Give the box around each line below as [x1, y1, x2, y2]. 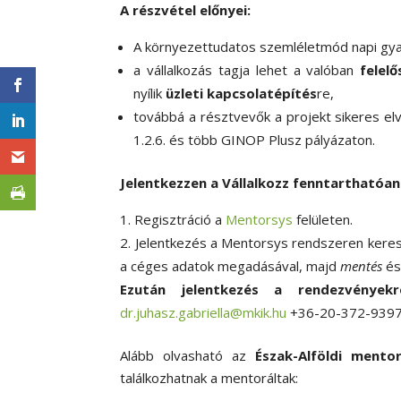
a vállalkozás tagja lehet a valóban [133, 61, 361, 80]
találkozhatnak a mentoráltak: [120, 369, 299, 388]
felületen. [293, 210, 354, 229]
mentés [340, 257, 383, 276]
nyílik [133, 84, 166, 103]
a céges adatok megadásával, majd [120, 257, 341, 276]
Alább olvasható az [120, 346, 255, 365]
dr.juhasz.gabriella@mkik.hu [120, 303, 287, 322]
